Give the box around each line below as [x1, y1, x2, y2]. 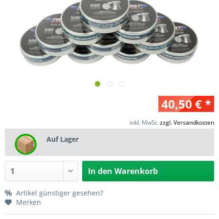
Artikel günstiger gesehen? [14, 188, 103, 197]
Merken [16, 197, 41, 207]
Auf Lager [46, 134, 79, 144]
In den [88, 165, 113, 176]
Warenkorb [114, 165, 158, 176]
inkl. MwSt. [130, 118, 160, 127]
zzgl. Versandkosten [160, 118, 214, 127]
